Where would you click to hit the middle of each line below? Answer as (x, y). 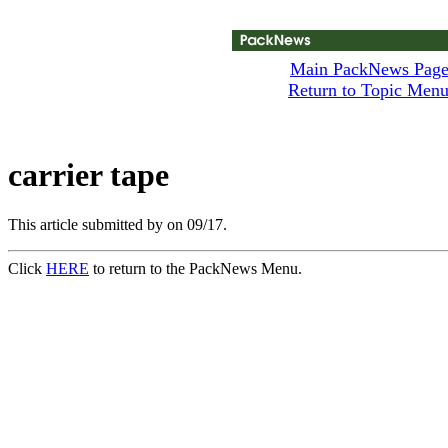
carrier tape (88, 175)
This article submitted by (87, 224)
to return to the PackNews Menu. (195, 268)
